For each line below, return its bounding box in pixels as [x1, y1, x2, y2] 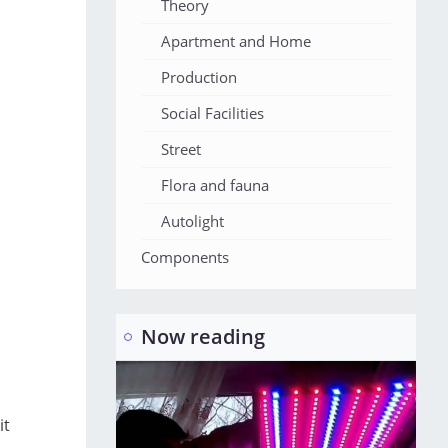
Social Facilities [161, 103, 264, 123]
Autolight [161, 211, 224, 231]
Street [161, 139, 201, 159]
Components [141, 247, 229, 267]
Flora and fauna [161, 175, 269, 195]
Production [161, 67, 237, 87]
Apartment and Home [161, 31, 311, 51]
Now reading [141, 323, 265, 350]
